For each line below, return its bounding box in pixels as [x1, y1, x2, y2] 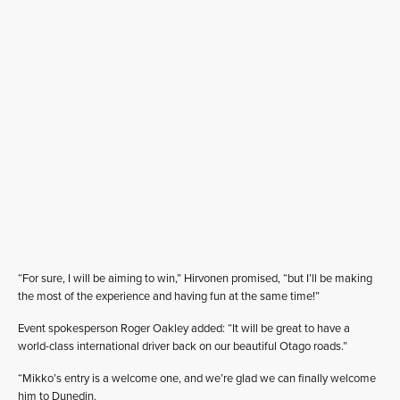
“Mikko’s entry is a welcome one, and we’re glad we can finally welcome [18, 371, 376, 386]
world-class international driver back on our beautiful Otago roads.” [18, 339, 347, 354]
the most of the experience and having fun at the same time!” [18, 289, 320, 304]
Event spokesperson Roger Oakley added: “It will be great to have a [18, 321, 350, 336]
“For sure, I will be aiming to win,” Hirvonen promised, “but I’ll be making [18, 271, 372, 286]
